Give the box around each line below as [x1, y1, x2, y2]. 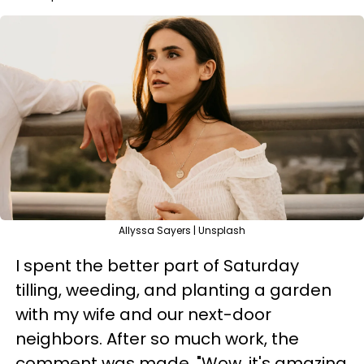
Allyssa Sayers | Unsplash [119, 223, 245, 237]
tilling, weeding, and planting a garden [15, 279, 331, 301]
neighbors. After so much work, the [15, 327, 299, 350]
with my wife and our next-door [15, 303, 271, 326]
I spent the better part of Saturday [15, 254, 299, 277]
